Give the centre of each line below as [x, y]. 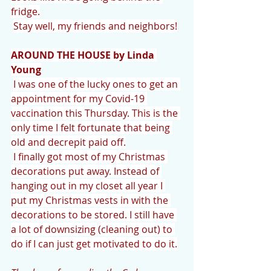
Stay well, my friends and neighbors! [95, 26]
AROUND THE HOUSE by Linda [84, 55]
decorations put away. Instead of [86, 171]
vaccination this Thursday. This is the [96, 113]
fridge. [25, 11]
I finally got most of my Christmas [90, 157]
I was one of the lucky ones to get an [97, 84]
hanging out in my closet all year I [88, 186]
